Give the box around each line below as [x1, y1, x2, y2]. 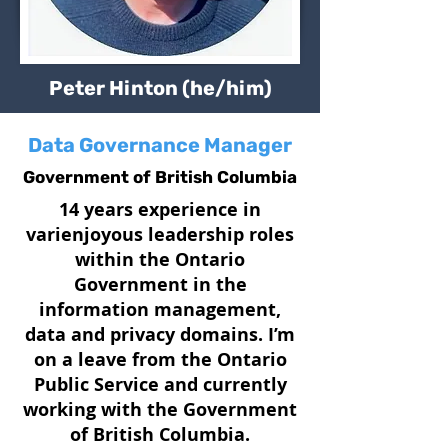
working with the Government [23, 397, 297, 422]
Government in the [73, 272, 247, 297]
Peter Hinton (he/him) [48, 76, 272, 100]
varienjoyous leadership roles [26, 222, 294, 247]
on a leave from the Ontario [33, 347, 287, 372]
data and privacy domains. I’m [25, 322, 295, 347]
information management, [39, 297, 281, 322]
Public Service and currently [33, 372, 287, 397]
